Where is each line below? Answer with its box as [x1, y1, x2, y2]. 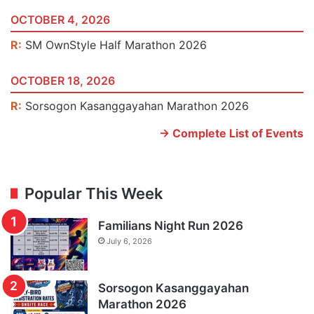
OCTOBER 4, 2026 [11, 13, 110, 27]
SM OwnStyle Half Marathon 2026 [25, 38, 207, 53]
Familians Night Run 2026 [98, 219, 243, 233]
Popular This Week [25, 184, 163, 203]
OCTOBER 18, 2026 [11, 74, 115, 88]
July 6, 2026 [107, 236, 152, 247]
